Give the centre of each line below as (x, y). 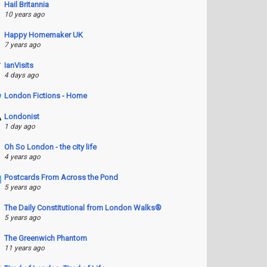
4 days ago (21, 75)
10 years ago (24, 14)
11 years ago (24, 248)
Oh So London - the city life (50, 147)
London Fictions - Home (45, 96)
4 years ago (22, 157)
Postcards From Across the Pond (61, 177)
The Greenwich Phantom (45, 238)
